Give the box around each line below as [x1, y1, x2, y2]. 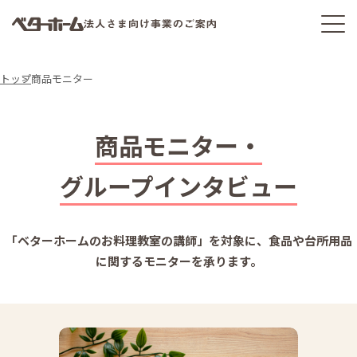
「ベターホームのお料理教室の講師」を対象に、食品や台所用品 [5, 232, 352, 249]
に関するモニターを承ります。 [95, 253, 262, 269]
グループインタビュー [60, 168, 297, 203]
